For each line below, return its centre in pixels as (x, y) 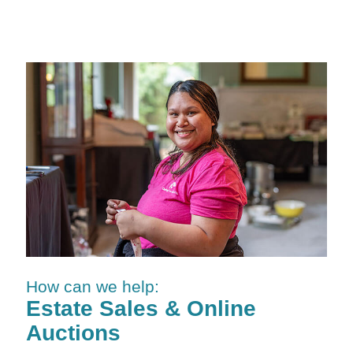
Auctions (73, 332)
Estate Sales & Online (141, 308)
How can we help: (92, 286)
